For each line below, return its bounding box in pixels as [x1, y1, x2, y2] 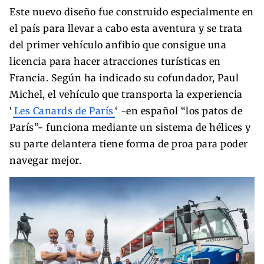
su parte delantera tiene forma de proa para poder [9, 137, 248, 150]
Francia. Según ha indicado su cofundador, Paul [9, 71, 239, 84]
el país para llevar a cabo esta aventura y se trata [9, 22, 243, 34]
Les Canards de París [14, 104, 114, 117]
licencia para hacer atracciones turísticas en [9, 55, 221, 67]
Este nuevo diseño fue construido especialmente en [9, 5, 254, 18]
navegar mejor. [9, 154, 81, 166]
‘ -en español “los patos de [114, 104, 242, 117]
